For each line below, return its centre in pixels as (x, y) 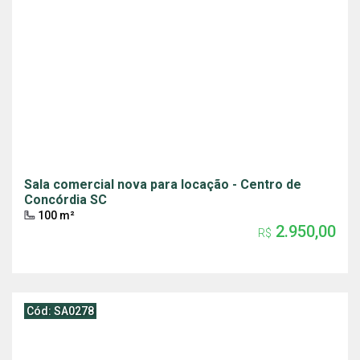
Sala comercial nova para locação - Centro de (163, 184)
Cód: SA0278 (60, 311)
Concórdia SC (65, 200)
